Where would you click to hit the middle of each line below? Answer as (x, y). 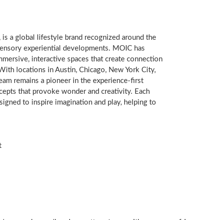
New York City (131, 70)
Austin (65, 70)
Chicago (92, 70)
